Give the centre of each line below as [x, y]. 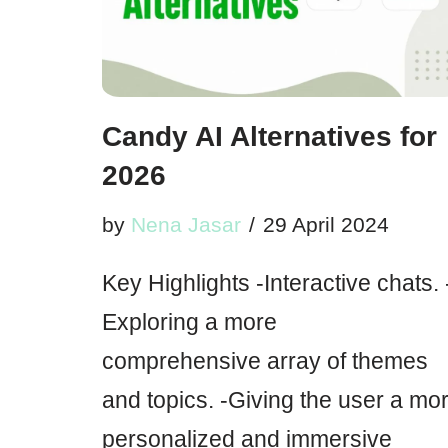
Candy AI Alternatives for [269, 136]
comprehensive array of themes [265, 361]
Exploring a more [189, 322]
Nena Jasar [186, 224]
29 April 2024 [326, 224]
